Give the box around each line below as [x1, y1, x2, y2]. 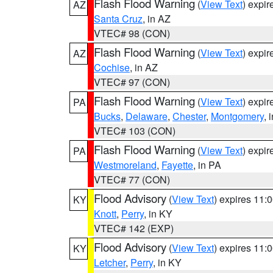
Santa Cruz [94, 12, 143, 26]
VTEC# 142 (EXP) [94, 221, 174, 235]
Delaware [126, 109, 168, 123]
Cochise [94, 60, 130, 74]
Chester [172, 109, 206, 123]
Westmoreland [94, 158, 157, 172]
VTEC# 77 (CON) [94, 172, 170, 186]
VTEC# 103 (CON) [94, 124, 175, 138]
